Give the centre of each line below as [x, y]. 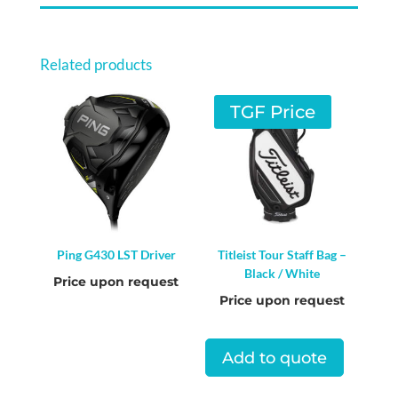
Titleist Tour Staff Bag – [282, 255]
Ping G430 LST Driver [116, 255]
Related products [96, 65]
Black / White [282, 274]
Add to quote [275, 358]
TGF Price [273, 112]
